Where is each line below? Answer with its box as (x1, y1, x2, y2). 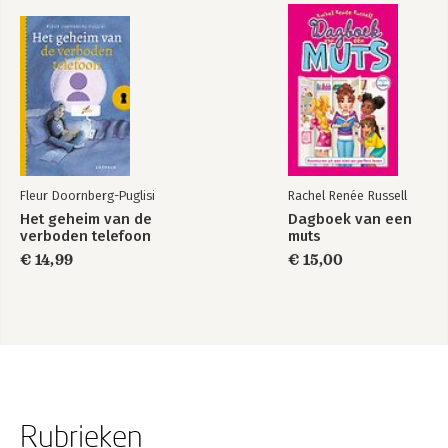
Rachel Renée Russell (288, 188, 407, 204)
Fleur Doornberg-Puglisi (20, 188, 155, 204)
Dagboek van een (288, 210, 412, 229)
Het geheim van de (20, 210, 152, 229)
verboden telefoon (20, 227, 151, 246)
